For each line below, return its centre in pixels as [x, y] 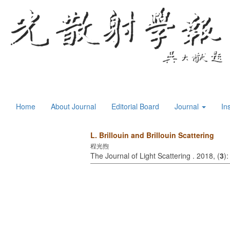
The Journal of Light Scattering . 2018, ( [155, 156]
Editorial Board [135, 106]
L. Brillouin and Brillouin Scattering [152, 135]
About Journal [73, 106]
